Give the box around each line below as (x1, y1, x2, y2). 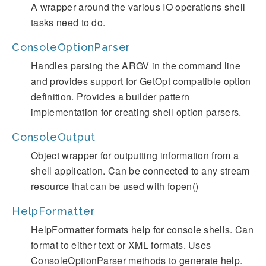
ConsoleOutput (12, 131, 96, 143)
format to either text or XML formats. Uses (31, 238, 211, 252)
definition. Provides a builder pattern (31, 90, 190, 103)
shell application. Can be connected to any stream (31, 164, 250, 178)
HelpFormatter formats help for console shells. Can (31, 223, 254, 236)
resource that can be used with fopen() (31, 179, 199, 193)
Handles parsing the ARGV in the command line (31, 59, 241, 72)
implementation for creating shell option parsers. (31, 105, 242, 119)
